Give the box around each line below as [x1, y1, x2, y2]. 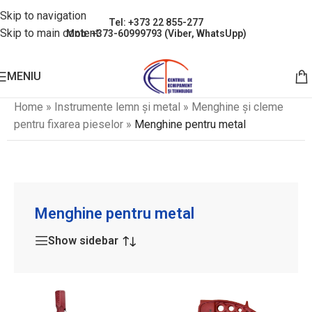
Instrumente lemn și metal [54, 100, 180, 114]
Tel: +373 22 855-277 [109, 17, 203, 28]
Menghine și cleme [192, 100, 283, 114]
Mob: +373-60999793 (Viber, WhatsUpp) [65, 28, 247, 39]
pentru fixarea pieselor [14, 118, 123, 131]
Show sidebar [48, 233, 118, 247]
